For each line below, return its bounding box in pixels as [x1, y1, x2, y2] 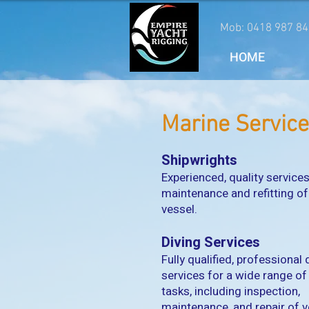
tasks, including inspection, [161, 283, 300, 300]
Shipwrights [161, 150, 237, 170]
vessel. [161, 201, 197, 218]
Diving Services [161, 232, 260, 252]
